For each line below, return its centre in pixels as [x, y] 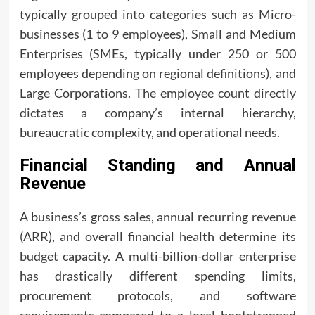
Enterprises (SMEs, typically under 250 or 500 [157, 53]
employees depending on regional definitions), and [157, 73]
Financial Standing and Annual [157, 165]
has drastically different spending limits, [157, 276]
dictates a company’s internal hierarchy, [157, 112]
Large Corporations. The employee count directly [157, 93]
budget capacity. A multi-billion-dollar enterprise [157, 256]
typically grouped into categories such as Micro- [157, 14]
